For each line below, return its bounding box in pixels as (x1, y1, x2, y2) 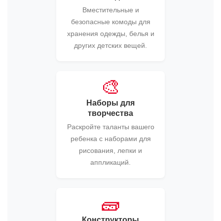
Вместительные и (82, 6, 139, 14)
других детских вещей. (74, 41, 147, 49)
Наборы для (86, 99, 135, 107)
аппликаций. (90, 158, 131, 166)
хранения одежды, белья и (67, 30, 154, 37)
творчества (88, 109, 133, 117)
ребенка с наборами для (70, 135, 151, 143)
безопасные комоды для (71, 18, 150, 26)
